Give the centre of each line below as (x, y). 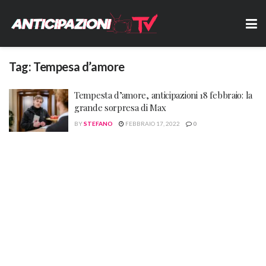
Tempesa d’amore (79, 66)
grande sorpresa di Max (120, 107)
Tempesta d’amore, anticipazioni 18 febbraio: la (163, 95)
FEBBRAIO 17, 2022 (152, 123)
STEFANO (98, 123)
